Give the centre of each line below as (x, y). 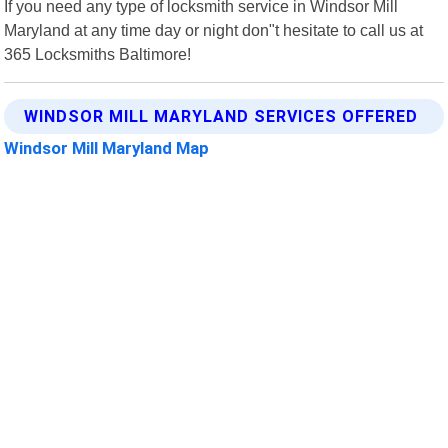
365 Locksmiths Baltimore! (98, 53)
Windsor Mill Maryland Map (107, 147)
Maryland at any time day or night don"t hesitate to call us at (214, 29)
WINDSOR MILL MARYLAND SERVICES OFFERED (221, 116)
